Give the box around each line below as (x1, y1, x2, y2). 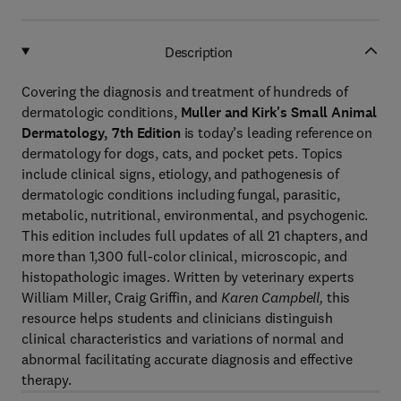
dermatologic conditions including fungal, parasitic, (21, 185, 340, 203)
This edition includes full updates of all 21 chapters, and (21, 226, 368, 244)
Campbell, (261, 288, 327, 306)
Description (165, 42, 233, 61)
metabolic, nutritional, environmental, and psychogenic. (21, 206, 369, 224)
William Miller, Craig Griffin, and (21, 288, 222, 306)
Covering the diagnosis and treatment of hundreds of (21, 82, 348, 100)
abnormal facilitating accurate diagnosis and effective (21, 350, 353, 368)
